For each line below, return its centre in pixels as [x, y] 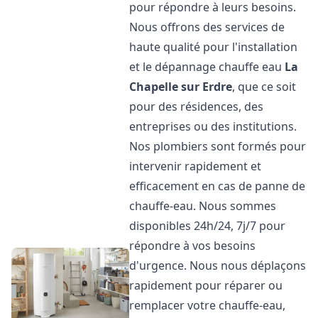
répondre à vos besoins [193, 246]
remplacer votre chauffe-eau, [208, 305]
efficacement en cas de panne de [218, 186]
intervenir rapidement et [196, 166]
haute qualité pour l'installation [214, 47]
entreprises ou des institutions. [213, 126]
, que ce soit [264, 87]
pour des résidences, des [197, 106]
